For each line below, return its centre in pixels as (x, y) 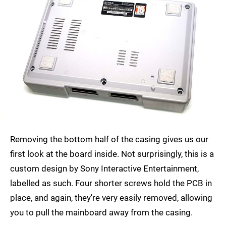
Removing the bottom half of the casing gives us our (109, 139)
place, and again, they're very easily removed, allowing (111, 198)
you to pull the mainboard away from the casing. (101, 213)
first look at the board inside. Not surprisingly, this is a (112, 154)
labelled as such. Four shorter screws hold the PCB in (111, 183)
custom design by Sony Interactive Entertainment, (104, 169)
